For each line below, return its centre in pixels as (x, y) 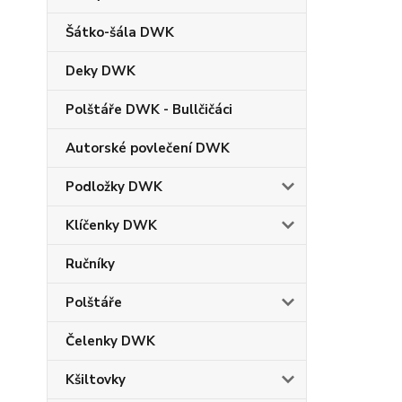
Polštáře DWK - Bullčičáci (149, 109)
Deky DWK (100, 71)
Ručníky (90, 264)
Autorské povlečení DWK (148, 148)
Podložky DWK (114, 187)
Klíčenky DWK (111, 225)
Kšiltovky (96, 380)
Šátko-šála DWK (120, 32)
